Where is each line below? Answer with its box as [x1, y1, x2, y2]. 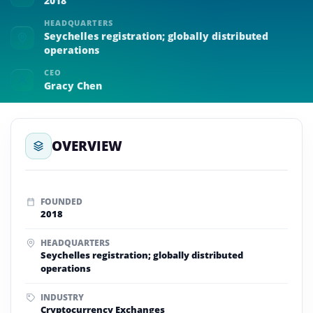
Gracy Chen [44, 79, 102, 92]
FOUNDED [41, 196, 82, 208]
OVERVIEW [52, 137, 122, 154]
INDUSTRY [41, 291, 84, 303]
